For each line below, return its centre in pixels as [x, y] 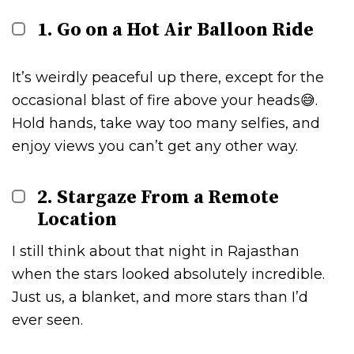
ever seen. [47, 320]
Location [77, 219]
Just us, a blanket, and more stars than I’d [160, 297]
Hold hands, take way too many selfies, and [166, 123]
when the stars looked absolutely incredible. [168, 274]
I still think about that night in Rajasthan [156, 251]
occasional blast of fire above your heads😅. [165, 100]
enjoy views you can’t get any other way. [155, 146]
